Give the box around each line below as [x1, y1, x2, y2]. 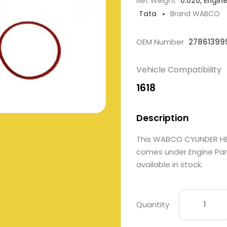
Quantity [136, 199, 169, 210]
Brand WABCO [170, 9, 220, 19]
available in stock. [136, 159, 203, 170]
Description [136, 112, 189, 124]
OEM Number [136, 36, 186, 47]
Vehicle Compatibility [136, 64, 221, 75]
